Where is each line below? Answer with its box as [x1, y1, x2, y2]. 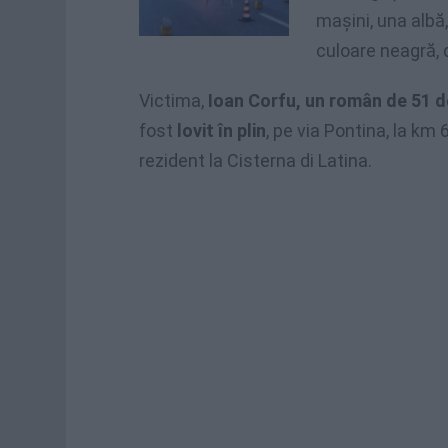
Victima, [139, 90, 208, 111]
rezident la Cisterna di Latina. [139, 150, 372, 171]
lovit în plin [177, 120, 266, 141]
